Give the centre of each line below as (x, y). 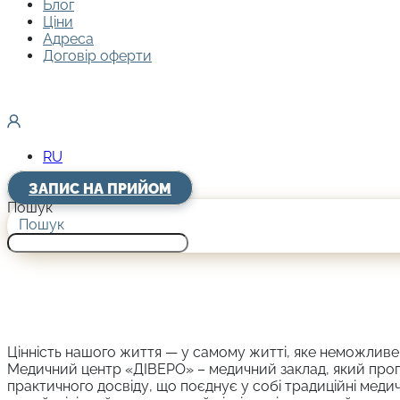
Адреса (68, 39)
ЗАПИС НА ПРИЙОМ (100, 189)
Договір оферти (97, 56)
